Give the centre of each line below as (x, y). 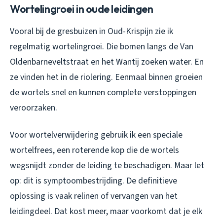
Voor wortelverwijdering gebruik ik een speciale (96, 135)
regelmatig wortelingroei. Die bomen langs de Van (102, 47)
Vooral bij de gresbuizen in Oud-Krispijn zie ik (92, 32)
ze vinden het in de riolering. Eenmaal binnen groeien (106, 77)
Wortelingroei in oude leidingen (82, 9)
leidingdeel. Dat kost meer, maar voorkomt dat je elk (106, 212)
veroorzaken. (34, 108)
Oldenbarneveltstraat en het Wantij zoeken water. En (107, 62)
